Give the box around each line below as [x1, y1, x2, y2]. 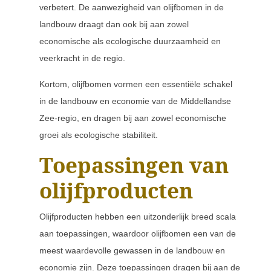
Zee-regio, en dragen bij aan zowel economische [39, 113, 226, 123]
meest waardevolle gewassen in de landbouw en [39, 246, 225, 255]
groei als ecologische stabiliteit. [39, 130, 158, 140]
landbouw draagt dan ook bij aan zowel [39, 19, 189, 29]
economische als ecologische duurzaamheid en [39, 36, 221, 46]
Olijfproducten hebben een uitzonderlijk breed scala [39, 212, 236, 221]
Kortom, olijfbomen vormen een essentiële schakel [39, 79, 232, 89]
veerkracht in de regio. [39, 53, 125, 63]
